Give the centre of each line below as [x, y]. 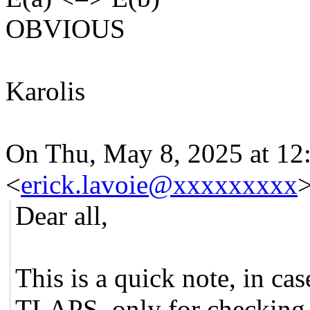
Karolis [45, 91]
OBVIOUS [65, 28]
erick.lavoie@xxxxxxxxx [159, 184]
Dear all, [62, 215]
